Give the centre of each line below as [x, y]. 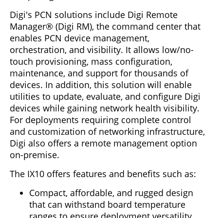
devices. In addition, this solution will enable [101, 84]
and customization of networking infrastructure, [107, 131]
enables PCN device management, [80, 38]
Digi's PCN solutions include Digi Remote [94, 14]
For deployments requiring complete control [100, 119]
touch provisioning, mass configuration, [91, 61]
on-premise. [35, 154]
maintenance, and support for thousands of [99, 73]
